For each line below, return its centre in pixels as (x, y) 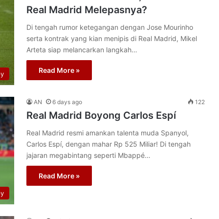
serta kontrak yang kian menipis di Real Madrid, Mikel (112, 38)
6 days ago (67, 102)
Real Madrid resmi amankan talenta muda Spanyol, (108, 133)
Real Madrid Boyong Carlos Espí (101, 115)
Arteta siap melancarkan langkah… (82, 50)
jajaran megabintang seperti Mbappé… (88, 155)
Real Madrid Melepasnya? (87, 10)
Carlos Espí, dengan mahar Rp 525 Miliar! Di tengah (109, 144)
